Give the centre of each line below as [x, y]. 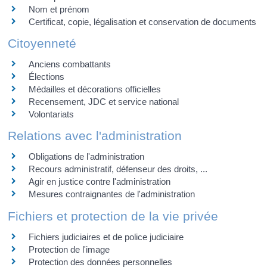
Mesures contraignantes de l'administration [111, 194]
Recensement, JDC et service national [103, 102]
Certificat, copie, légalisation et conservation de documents [142, 21]
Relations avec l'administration [94, 136]
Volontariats [51, 114]
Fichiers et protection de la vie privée [113, 216]
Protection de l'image [69, 249]
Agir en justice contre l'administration [99, 182]
